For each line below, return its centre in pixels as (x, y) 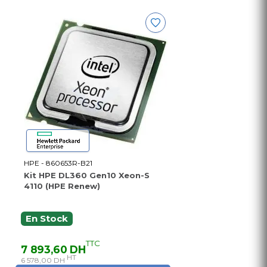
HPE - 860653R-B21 (58, 163)
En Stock (47, 219)
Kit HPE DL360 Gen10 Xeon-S (87, 176)
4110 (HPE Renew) (62, 186)
